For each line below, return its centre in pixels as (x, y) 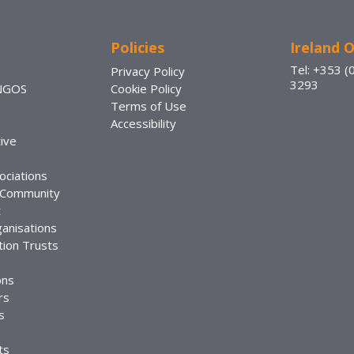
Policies (138, 47)
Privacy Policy (148, 71)
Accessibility (144, 123)
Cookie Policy (147, 88)
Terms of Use (149, 105)
